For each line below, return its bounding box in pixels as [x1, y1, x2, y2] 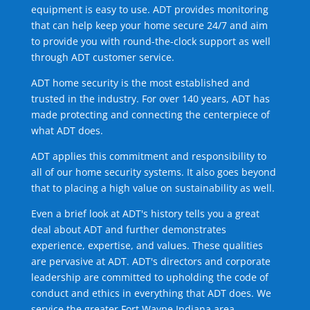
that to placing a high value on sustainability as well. [30, 181, 275, 195]
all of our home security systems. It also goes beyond [30, 165, 276, 179]
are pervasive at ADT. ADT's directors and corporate [30, 255, 271, 268]
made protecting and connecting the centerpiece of [30, 108, 270, 122]
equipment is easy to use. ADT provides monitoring [30, 3, 268, 17]
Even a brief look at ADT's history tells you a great [30, 207, 259, 221]
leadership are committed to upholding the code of [30, 271, 268, 284]
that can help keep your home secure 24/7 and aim [30, 19, 268, 33]
